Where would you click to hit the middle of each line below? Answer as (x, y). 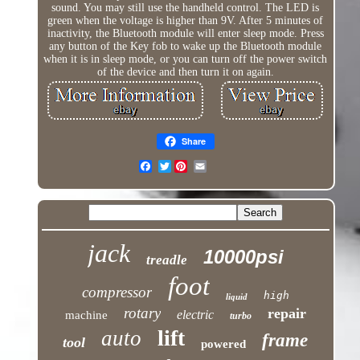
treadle (166, 260)
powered (224, 344)
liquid (236, 297)
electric (195, 315)
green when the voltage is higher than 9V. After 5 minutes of (186, 21)
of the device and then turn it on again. (185, 72)
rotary (142, 313)
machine (86, 315)
